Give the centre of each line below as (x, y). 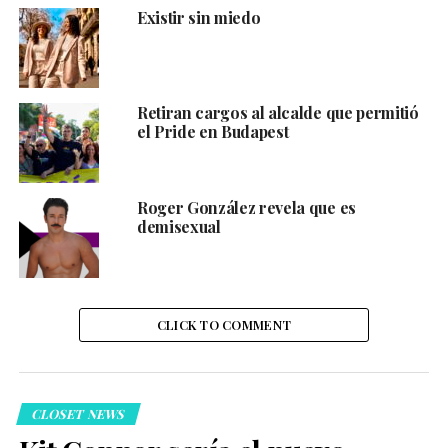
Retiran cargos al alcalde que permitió (277, 113)
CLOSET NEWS (78, 414)
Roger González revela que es (246, 208)
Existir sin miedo (198, 18)
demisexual (178, 227)
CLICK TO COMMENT (224, 325)
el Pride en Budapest (212, 132)
